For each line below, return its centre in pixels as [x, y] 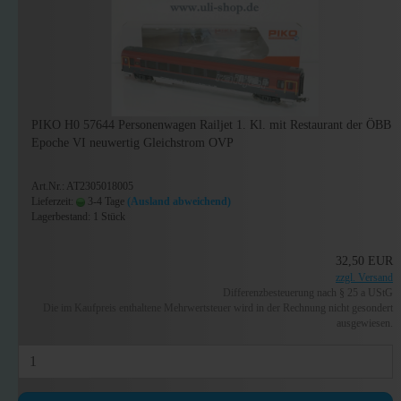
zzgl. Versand [365, 277]
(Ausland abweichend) [179, 201]
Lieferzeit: [54, 201]
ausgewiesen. [365, 323]
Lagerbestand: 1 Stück [78, 217]
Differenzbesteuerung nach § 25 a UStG [308, 293]
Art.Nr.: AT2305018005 [82, 186]
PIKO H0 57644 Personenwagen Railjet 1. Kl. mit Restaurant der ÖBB [211, 125]
